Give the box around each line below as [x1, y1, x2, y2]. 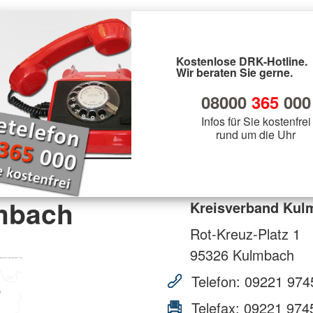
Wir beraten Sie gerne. [176, 64, 293, 80]
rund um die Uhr [216, 126, 296, 143]
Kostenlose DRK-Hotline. [176, 52, 307, 69]
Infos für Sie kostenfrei [201, 112, 311, 129]
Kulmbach [228, 244, 294, 265]
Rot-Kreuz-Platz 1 [190, 223, 300, 244]
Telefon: [187, 270, 245, 291]
